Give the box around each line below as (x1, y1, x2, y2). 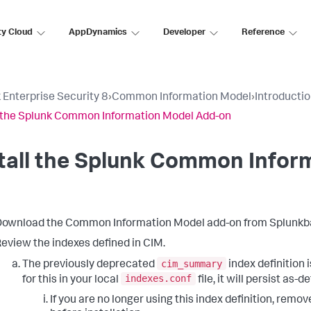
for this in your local (22, 274, 121, 286)
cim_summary (161, 258, 222, 269)
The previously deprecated (22, 259, 157, 271)
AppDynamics (69, 28, 127, 37)
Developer (163, 28, 205, 37)
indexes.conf (125, 273, 192, 285)
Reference (242, 28, 285, 37)
